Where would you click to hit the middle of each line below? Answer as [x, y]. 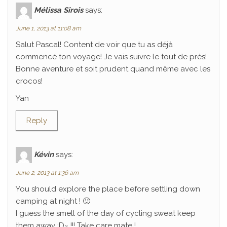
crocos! [29, 81]
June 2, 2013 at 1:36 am [47, 173]
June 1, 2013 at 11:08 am [48, 28]
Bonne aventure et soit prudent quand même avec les [113, 69]
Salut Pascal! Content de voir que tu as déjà [94, 45]
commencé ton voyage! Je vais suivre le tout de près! [111, 57]
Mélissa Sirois [59, 10]
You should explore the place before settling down [108, 189]
